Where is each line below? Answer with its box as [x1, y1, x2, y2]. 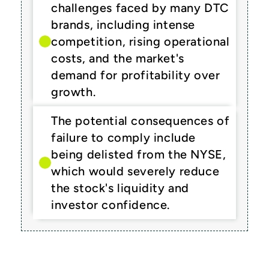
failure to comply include [51, 130, 196, 145]
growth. [51, 85, 96, 99]
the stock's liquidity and [51, 181, 190, 195]
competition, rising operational [51, 34, 230, 49]
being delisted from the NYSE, [51, 147, 226, 162]
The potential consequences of [51, 113, 230, 128]
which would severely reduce [51, 164, 220, 178]
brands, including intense [51, 17, 196, 32]
